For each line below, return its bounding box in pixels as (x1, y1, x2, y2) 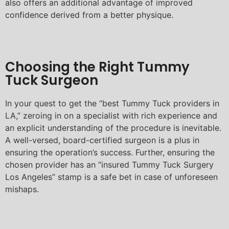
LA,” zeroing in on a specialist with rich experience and (5, 110, 217, 121)
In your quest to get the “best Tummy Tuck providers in (5, 98, 219, 109)
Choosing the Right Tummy (5, 58, 190, 77)
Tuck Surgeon (5, 71, 98, 90)
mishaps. (5, 184, 39, 195)
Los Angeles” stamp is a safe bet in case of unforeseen (5, 172, 218, 182)
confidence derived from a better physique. (5, 10, 173, 20)
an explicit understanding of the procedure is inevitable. (5, 123, 221, 133)
